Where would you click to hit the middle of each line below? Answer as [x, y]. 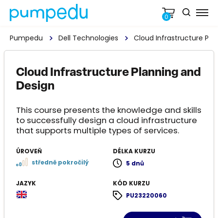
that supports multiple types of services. [98, 130]
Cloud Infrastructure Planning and [109, 73]
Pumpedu [26, 38]
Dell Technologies [88, 38]
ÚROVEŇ [29, 151]
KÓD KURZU [131, 183]
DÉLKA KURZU [134, 151]
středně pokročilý [60, 163]
